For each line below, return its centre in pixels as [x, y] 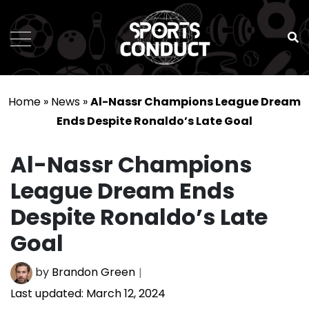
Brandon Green [93, 272]
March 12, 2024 [124, 294]
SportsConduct [189, 74]
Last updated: [47, 294]
